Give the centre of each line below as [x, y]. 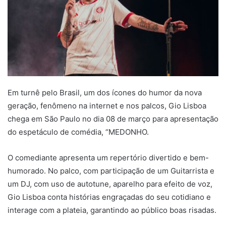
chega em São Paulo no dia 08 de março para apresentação [113, 119]
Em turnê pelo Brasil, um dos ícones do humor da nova [105, 93]
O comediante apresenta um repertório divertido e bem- [108, 158]
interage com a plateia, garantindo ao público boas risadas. [112, 210]
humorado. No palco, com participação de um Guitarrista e [111, 171]
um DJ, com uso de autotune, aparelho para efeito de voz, [110, 184]
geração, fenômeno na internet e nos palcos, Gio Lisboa [107, 106]
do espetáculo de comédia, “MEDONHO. [79, 132]
